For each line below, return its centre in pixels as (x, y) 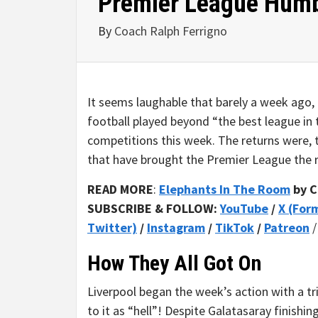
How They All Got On (174, 263)
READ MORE (120, 189)
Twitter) (112, 227)
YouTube (244, 208)
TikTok (235, 227)
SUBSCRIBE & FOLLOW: (154, 208)
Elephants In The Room (225, 189)
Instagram (176, 227)
